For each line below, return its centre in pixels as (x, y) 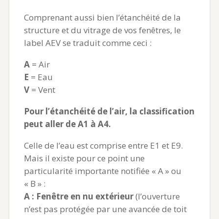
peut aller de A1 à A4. (67, 124)
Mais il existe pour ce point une (84, 158)
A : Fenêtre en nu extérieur (78, 196)
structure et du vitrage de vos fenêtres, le (102, 30)
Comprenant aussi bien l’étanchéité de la (102, 17)
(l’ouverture (156, 196)
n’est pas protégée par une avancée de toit (105, 209)
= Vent (42, 89)
